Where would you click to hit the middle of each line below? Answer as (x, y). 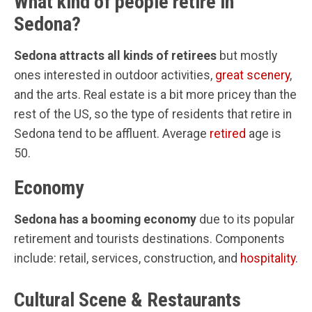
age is (264, 133)
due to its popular (245, 219)
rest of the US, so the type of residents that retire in (153, 114)
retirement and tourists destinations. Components (149, 239)
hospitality (268, 258)
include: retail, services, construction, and (127, 258)
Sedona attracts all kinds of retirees (115, 55)
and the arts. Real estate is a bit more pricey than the (155, 94)
